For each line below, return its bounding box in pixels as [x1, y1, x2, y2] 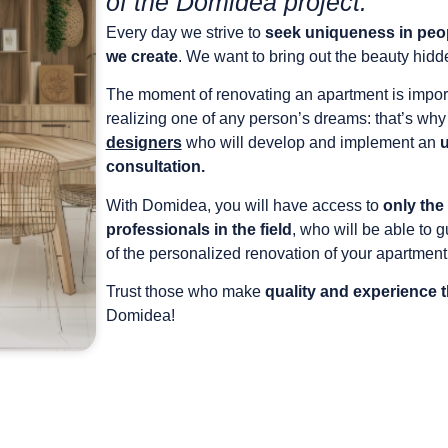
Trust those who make [105, 283, 265, 301]
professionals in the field [105, 220, 292, 238]
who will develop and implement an [181, 134, 440, 152]
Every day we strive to [105, 23, 265, 41]
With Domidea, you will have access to [105, 196, 383, 214]
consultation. [105, 158, 205, 176]
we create [105, 47, 178, 65]
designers [105, 134, 182, 152]
